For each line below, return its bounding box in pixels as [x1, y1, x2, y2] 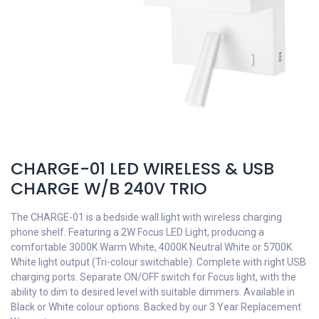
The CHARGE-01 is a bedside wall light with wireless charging [11, 211, 282, 223]
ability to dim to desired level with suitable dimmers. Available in [11, 286, 295, 298]
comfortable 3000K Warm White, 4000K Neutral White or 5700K [11, 241, 292, 253]
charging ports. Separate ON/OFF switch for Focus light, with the [11, 271, 296, 283]
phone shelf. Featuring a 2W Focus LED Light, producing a [11, 226, 264, 238]
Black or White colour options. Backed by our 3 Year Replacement [11, 301, 301, 313]
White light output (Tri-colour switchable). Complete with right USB [11, 256, 306, 268]
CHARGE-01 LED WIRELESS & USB [11, 157, 274, 180]
